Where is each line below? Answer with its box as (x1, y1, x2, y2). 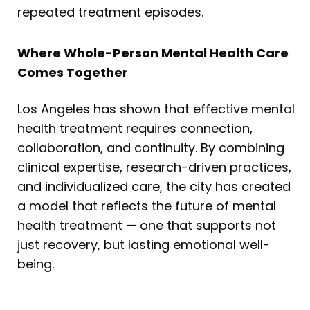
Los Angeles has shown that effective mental (17, 100, 295, 118)
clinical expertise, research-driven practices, (17, 158, 291, 176)
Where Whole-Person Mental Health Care (17, 44, 289, 62)
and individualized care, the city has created (17, 178, 291, 196)
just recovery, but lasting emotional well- (17, 236, 270, 254)
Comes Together (17, 64, 128, 82)
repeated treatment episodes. (17, 3, 203, 21)
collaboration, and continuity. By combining (17, 139, 284, 157)
